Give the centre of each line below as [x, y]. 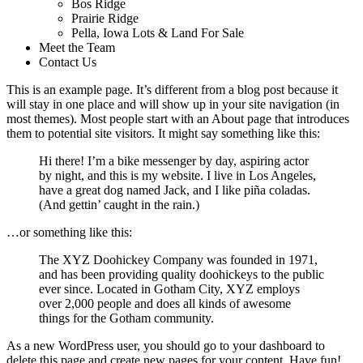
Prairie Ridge [105, 18]
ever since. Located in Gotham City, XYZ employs [169, 289]
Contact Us [68, 62]
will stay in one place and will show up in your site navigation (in [173, 104]
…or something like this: [69, 232]
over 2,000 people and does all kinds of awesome [165, 303]
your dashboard [272, 346]
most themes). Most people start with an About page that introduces [178, 119]
